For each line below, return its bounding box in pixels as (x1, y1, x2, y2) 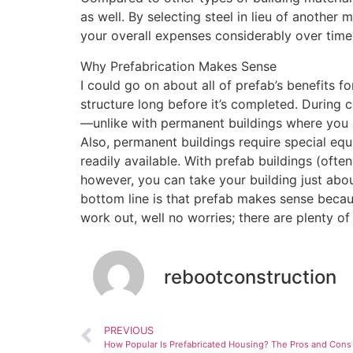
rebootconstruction (164, 265, 336, 288)
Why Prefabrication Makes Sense (80, 58, 277, 74)
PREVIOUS (104, 325, 154, 337)
